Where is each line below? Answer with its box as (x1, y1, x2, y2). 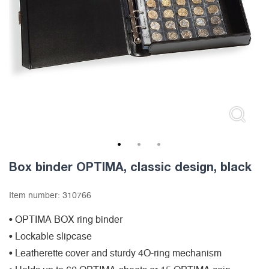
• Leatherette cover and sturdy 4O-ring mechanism (9, 249, 222, 259)
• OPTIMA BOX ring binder (9, 215, 122, 225)
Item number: (9, 192, 62, 201)
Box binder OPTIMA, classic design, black (9, 159, 252, 174)
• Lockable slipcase (9, 232, 92, 242)
